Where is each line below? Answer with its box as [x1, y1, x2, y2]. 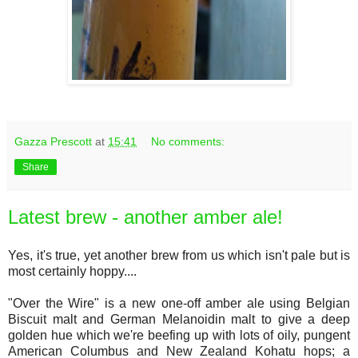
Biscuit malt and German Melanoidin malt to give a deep [8, 312, 350, 326]
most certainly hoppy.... [8, 264, 137, 278]
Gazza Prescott [14, 134, 92, 148]
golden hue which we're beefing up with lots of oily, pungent [8, 328, 350, 342]
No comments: [151, 134, 225, 148]
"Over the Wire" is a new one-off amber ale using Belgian [8, 296, 350, 310]
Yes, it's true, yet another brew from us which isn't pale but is [8, 248, 350, 262]
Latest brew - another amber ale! [8, 205, 283, 228]
